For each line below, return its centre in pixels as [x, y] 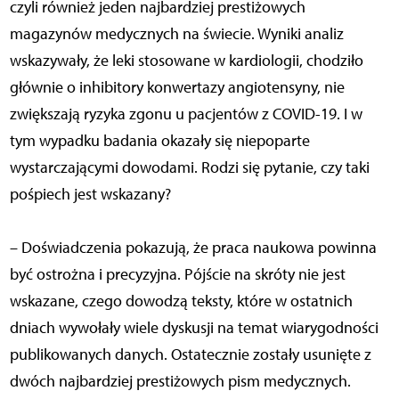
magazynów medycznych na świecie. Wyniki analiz [176, 33]
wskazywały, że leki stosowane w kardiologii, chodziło [186, 60]
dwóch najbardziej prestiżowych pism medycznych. [180, 381]
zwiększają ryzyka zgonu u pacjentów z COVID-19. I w [186, 114]
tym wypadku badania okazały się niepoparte [159, 140]
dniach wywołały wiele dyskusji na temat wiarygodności [194, 327]
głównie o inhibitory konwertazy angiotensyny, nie [177, 87]
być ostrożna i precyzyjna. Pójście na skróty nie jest [177, 274]
